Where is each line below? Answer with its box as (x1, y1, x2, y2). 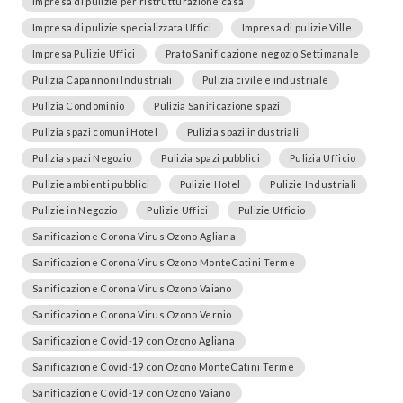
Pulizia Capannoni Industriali (32, 74, 173, 85)
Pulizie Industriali (270, 178, 357, 190)
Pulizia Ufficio (289, 152, 356, 164)
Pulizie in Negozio (32, 204, 118, 216)
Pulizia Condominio (32, 100, 125, 112)
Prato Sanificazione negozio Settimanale (165, 48, 360, 59)
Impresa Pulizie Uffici (32, 48, 136, 59)
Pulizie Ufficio (237, 204, 306, 216)
